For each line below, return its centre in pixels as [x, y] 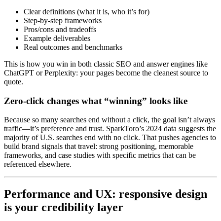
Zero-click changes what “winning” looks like [96, 101]
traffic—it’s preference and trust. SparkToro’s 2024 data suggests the [110, 129]
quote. [14, 81]
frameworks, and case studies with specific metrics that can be [100, 155]
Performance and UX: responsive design [106, 194]
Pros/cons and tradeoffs [60, 29]
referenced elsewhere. [38, 164]
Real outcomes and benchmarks [73, 47]
